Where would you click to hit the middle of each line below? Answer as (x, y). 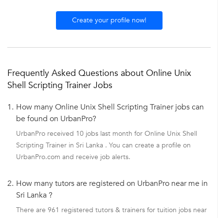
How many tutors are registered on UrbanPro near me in (112, 184)
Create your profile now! (109, 20)
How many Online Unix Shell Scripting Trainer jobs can (110, 107)
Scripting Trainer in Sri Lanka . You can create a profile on (103, 145)
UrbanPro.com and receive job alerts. (73, 157)
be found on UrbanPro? (56, 119)
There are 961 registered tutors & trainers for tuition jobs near (111, 210)
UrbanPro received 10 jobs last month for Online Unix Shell (107, 134)
